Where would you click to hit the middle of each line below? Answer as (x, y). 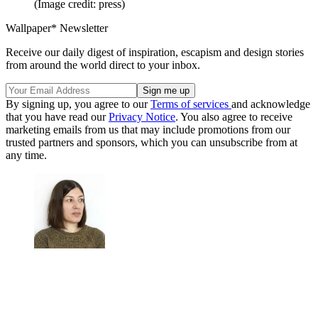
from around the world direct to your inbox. (103, 65)
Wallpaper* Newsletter (57, 28)
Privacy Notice (142, 116)
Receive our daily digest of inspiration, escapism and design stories (155, 52)
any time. (26, 155)
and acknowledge (271, 104)
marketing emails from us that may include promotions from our (148, 129)
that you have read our (57, 116)
